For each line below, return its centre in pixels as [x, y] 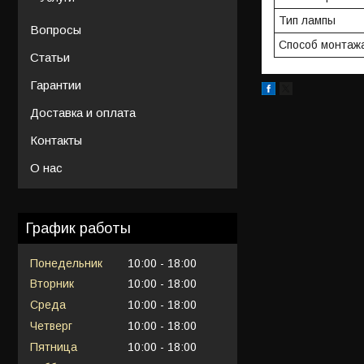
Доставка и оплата [83, 112]
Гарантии [56, 84]
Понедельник [66, 263]
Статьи [50, 57]
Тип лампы [307, 20]
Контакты [56, 140]
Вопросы [56, 29]
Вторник [52, 284]
